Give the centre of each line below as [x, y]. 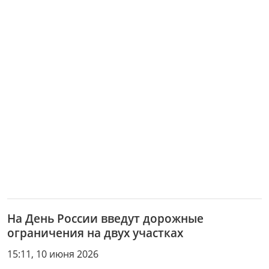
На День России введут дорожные [105, 219]
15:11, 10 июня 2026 [53, 254]
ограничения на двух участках [95, 233]
